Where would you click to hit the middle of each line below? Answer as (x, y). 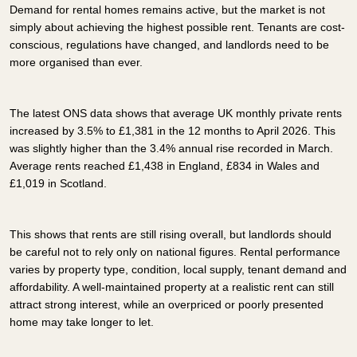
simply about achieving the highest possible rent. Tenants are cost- (177, 27)
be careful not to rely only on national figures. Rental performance (175, 251)
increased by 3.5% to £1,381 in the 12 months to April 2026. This (173, 130)
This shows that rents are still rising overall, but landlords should (171, 234)
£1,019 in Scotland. (58, 183)
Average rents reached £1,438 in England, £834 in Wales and (165, 165)
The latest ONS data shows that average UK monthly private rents (176, 113)
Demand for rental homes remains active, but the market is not (167, 9)
